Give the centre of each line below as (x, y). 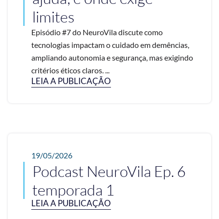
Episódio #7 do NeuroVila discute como (97, 32)
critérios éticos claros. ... (70, 70)
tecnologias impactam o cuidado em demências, (110, 45)
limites (53, 17)
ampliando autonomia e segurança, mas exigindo (112, 58)
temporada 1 (73, 190)
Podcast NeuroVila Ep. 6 (109, 171)
